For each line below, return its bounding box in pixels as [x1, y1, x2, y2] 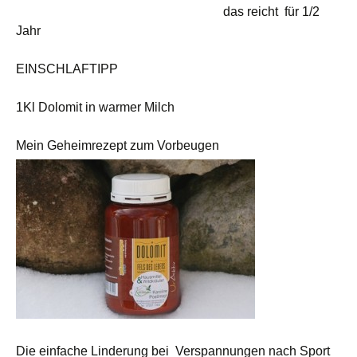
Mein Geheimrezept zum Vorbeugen [16, 139, 219, 152]
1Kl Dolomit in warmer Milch [16, 100, 175, 114]
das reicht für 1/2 [16, 5, 320, 18]
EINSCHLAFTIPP [16, 62, 118, 76]
